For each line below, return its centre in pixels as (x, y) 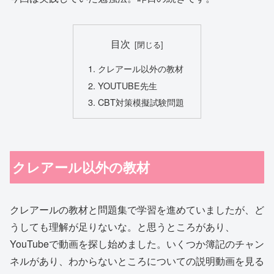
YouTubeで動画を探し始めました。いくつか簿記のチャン (137, 244)
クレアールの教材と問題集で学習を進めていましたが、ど (137, 210)
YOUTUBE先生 (128, 85)
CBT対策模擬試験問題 (141, 102)
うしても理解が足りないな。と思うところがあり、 (122, 227)
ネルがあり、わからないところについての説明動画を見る (137, 261)
